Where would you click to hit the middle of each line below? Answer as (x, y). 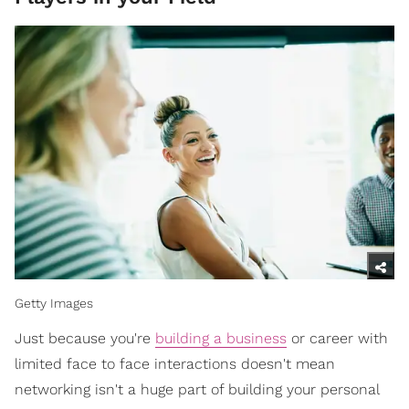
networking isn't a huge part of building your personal (197, 389)
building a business (221, 338)
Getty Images (54, 303)
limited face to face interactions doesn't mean (175, 363)
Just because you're (85, 338)
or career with (337, 338)
